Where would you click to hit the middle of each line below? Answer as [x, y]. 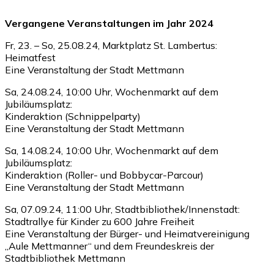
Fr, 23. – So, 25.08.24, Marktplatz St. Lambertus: [111, 45]
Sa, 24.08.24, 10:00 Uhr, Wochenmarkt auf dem [112, 91]
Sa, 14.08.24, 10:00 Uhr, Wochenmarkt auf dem [112, 150]
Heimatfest [30, 57]
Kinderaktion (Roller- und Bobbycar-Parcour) [104, 175]
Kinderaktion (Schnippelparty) [73, 116]
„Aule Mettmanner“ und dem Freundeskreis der [109, 246]
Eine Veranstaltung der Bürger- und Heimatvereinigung [127, 233]
